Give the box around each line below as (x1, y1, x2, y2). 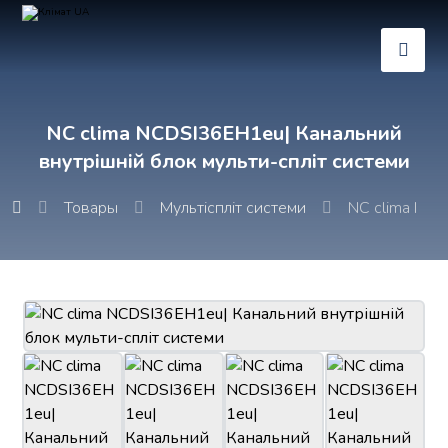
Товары (64, 197, 119, 219)
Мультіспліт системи (160, 197, 307, 219)
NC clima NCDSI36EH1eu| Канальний (46, 120, 402, 147)
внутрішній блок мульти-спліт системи (38, 148, 410, 175)
